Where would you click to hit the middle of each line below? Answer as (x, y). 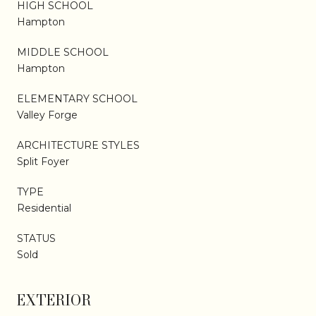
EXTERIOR (54, 300)
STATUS (36, 238)
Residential (44, 208)
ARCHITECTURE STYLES (78, 145)
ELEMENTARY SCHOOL (77, 98)
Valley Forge (47, 115)
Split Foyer (43, 161)
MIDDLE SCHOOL (63, 52)
